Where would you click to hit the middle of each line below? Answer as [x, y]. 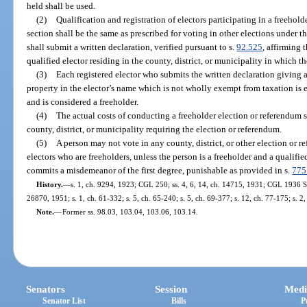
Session [171, 290]
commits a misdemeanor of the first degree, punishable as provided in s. [160, 170]
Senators [46, 290]
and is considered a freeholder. [83, 101]
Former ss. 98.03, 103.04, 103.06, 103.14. [130, 211]
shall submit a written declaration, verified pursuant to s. [132, 47]
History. [49, 184]
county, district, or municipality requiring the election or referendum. [155, 129]
